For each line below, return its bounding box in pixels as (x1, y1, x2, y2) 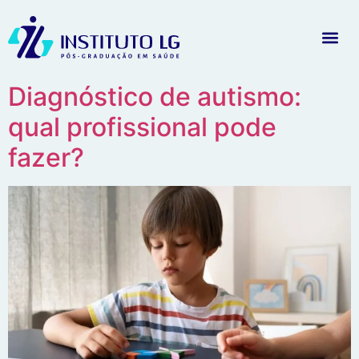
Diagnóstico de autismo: (8, 80, 301, 112)
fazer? (8, 141, 84, 173)
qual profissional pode (8, 111, 276, 143)
